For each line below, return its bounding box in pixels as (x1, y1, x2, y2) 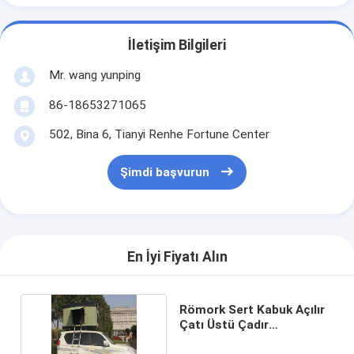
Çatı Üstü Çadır (179, 317, 269, 332)
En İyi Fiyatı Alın (126, 249, 228, 265)
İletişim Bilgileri (128, 37, 226, 54)
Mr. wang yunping (48, 67, 141, 82)
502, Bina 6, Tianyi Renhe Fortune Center (48, 126, 269, 141)
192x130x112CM (179, 332, 275, 347)
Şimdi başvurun (119, 165, 209, 180)
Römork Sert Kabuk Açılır (179, 302, 325, 317)
